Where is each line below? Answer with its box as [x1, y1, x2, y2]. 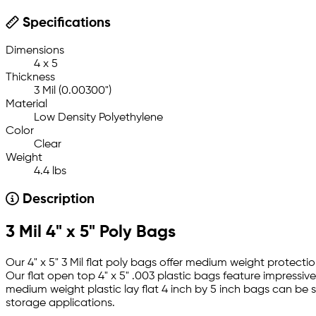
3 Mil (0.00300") [34, 85, 111, 97]
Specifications [18, 17, 111, 30]
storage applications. [6, 298, 115, 310]
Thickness [6, 72, 55, 84]
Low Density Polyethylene [34, 112, 163, 124]
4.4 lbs [34, 166, 66, 178]
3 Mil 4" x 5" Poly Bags [6, 224, 176, 241]
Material [6, 99, 47, 111]
